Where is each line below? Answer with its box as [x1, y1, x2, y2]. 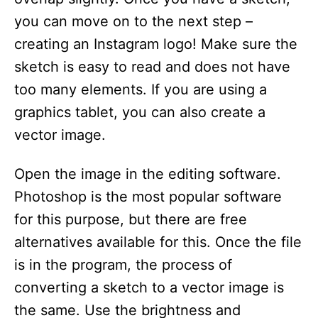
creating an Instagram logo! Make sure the [14, 35, 297, 53]
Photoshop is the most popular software [14, 188, 282, 206]
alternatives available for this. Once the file [14, 234, 302, 251]
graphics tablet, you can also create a [14, 104, 265, 121]
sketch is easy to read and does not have [14, 58, 290, 76]
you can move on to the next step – [14, 13, 253, 31]
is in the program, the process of [14, 256, 232, 274]
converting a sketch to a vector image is [14, 279, 284, 297]
